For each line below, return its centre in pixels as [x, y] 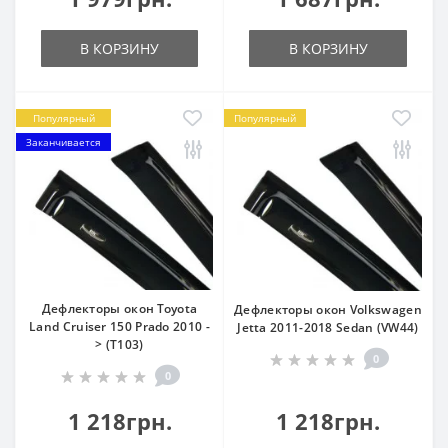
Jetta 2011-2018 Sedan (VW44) [328, 327]
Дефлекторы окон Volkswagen [328, 309]
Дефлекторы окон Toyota [119, 308]
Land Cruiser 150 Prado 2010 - [119, 326]
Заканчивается [63, 142]
